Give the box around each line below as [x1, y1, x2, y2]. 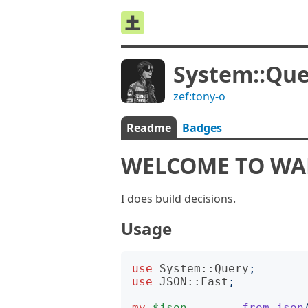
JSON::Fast [159, 275, 228, 288]
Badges [182, 120, 222, 135]
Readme [126, 120, 171, 135]
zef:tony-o [173, 89, 225, 104]
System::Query [159, 262, 249, 275]
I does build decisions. [121, 191, 236, 206]
